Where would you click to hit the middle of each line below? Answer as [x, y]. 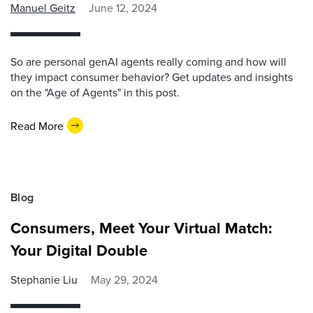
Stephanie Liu [44, 279]
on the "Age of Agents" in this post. [95, 92]
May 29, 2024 [124, 279]
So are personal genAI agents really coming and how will [148, 61]
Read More [37, 125]
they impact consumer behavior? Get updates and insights [152, 77]
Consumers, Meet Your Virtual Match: [141, 228]
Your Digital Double [79, 250]
